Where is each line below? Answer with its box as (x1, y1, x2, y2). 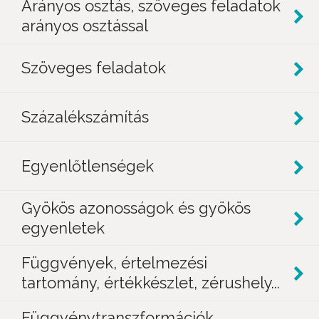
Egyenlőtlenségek (21, 157, 154, 175)
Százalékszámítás (21, 108, 149, 126)
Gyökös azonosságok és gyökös (21, 199, 251, 217)
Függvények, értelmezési (21, 253, 207, 272)
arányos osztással (21, 16, 148, 35)
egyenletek (21, 219, 105, 237)
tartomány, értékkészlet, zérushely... (21, 273, 280, 292)
